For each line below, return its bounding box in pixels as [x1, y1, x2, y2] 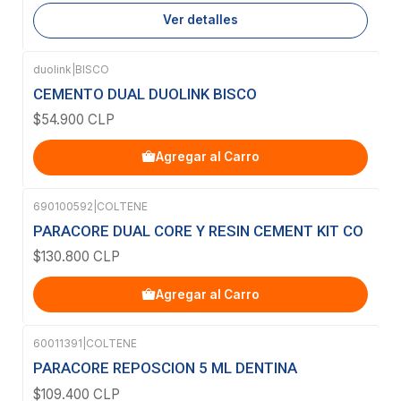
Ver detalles [163, 13, 238, 27]
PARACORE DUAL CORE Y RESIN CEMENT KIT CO [33, 222, 363, 241]
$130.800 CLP [33, 248, 120, 266]
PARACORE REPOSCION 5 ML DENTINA [33, 359, 297, 378]
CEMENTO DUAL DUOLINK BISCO [33, 84, 257, 103]
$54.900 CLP [33, 110, 115, 128]
